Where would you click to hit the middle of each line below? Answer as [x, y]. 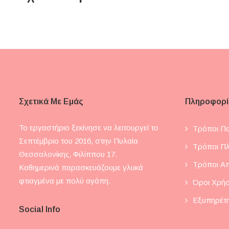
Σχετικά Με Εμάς [51, 102]
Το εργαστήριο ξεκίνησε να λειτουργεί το [89, 128]
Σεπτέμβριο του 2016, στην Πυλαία [78, 141]
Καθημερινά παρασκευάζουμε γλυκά [81, 168]
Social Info [40, 210]
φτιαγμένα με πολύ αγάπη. [65, 181]
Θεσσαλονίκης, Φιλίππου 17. [68, 154]
